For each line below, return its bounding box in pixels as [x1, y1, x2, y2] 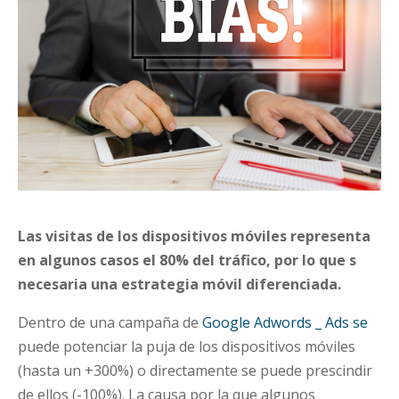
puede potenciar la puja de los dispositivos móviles [18, 337, 355, 356]
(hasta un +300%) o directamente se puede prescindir [18, 361, 372, 380]
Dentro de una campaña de [18, 313, 202, 332]
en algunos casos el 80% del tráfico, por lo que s [18, 250, 356, 270]
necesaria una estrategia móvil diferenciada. [18, 274, 341, 294]
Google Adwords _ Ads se [202, 313, 368, 332]
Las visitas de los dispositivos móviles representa [18, 226, 370, 246]
